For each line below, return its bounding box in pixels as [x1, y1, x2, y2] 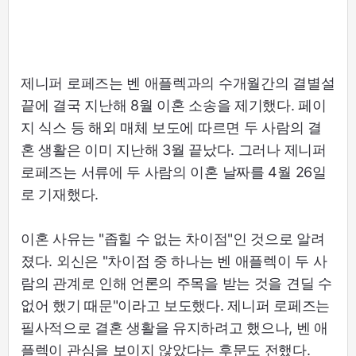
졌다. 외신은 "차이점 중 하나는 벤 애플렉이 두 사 [21, 253, 327, 270]
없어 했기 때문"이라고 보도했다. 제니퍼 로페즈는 [21, 297, 330, 315]
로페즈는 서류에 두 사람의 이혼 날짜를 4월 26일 [21, 164, 327, 181]
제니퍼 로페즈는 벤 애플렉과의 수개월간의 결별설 [21, 75, 335, 92]
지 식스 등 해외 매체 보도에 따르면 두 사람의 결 [21, 119, 322, 137]
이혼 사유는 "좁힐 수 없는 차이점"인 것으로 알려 [21, 230, 325, 248]
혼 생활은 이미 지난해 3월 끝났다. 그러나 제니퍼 [21, 141, 327, 159]
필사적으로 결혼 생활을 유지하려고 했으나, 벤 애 [21, 319, 328, 337]
